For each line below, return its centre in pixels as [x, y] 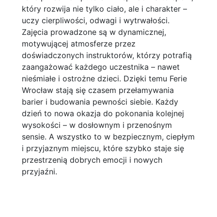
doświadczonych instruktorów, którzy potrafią [107, 55]
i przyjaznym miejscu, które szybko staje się [103, 148]
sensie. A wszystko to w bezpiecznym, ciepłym [108, 136]
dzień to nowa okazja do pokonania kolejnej [103, 113]
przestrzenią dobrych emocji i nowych [92, 160]
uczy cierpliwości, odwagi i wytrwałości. [95, 20]
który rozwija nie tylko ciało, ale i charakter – [104, 8]
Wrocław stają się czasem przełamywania [98, 90]
